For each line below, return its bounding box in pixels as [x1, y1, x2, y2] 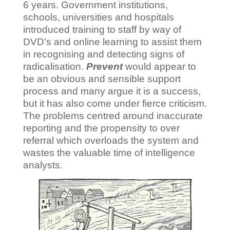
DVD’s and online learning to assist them [23, 36, 202, 48]
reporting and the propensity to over [23, 123, 180, 134]
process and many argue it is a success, [23, 86, 201, 97]
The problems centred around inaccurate [23, 110, 203, 122]
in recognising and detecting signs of [23, 49, 184, 60]
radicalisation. [23, 61, 86, 72]
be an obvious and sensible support [23, 73, 181, 85]
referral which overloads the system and [23, 135, 199, 146]
